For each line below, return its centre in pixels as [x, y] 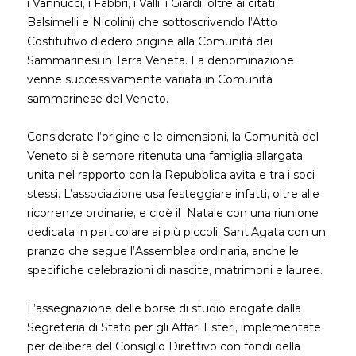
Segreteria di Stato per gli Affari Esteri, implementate [174, 327]
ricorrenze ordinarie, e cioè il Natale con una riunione [173, 213]
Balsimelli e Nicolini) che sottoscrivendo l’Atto [152, 22]
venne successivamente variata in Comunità [150, 79]
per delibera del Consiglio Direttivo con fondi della [164, 346]
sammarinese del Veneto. [98, 99]
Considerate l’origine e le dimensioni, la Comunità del [173, 137]
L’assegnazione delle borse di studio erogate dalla [164, 308]
